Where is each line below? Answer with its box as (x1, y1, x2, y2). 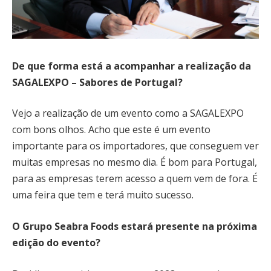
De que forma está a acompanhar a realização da (12, 59, 251, 73)
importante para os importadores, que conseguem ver (12, 139, 259, 153)
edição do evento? (12, 235, 100, 249)
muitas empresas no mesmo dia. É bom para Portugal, (12, 155, 257, 169)
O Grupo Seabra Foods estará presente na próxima (12, 219, 257, 233)
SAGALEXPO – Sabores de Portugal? (12, 75, 183, 89)
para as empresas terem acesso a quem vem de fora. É (12, 172, 258, 186)
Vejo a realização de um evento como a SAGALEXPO (12, 106, 244, 120)
